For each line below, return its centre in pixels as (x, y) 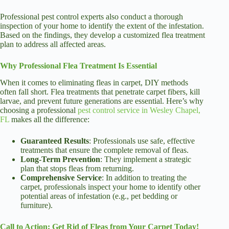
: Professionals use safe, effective (142, 141)
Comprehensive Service (61, 177)
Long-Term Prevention (60, 159)
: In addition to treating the (144, 177)
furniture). (37, 205)
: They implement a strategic (146, 159)
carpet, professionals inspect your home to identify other (110, 187)
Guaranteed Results (55, 141)
